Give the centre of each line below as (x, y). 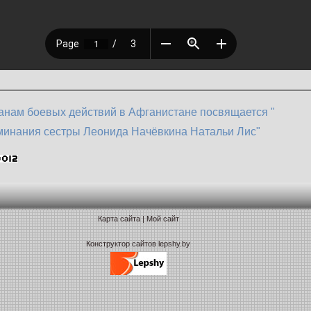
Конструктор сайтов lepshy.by (138, 244)
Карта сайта (119, 219)
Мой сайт (162, 219)
